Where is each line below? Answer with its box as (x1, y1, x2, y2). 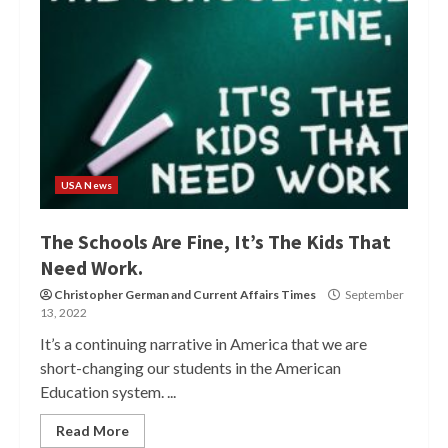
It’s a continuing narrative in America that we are (40, 334, 367, 353)
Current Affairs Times (193, 287, 316, 302)
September (343, 287, 404, 302)
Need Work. (40, 255, 143, 280)
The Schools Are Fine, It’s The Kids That (40, 229, 391, 254)
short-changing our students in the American (40, 358, 341, 377)
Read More (56, 422, 129, 439)
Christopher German (54, 287, 169, 302)
